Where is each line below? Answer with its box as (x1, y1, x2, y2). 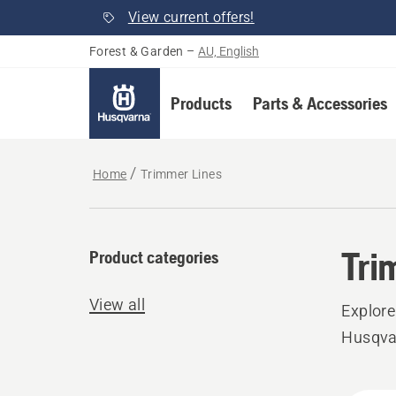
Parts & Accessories (252, 93, 387, 113)
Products (170, 93, 232, 113)
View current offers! (127, 9, 255, 26)
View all (88, 295, 145, 314)
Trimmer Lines (140, 167, 223, 181)
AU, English (198, 44, 260, 58)
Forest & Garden (88, 44, 184, 58)
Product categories (88, 247, 218, 267)
